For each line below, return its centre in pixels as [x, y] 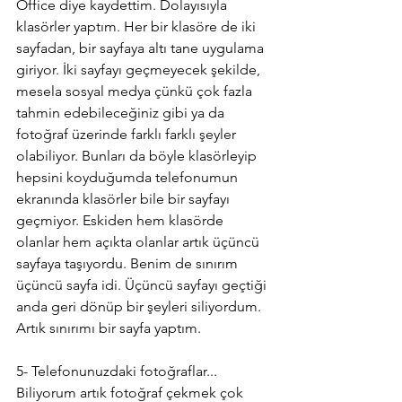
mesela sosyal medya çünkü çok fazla [136, 91]
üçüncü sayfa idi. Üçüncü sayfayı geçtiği [143, 284]
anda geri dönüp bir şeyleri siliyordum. [139, 306]
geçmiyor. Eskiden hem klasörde [122, 220]
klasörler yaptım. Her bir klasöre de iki [138, 26]
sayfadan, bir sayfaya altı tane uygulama [142, 48]
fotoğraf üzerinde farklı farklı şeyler [128, 134]
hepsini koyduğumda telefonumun [129, 177]
